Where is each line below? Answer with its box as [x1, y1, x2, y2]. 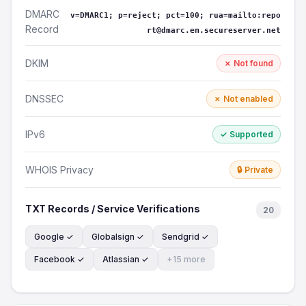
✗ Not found [224, 58, 273, 68]
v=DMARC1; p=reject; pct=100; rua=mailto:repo [70, 11, 281, 20]
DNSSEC [25, 92, 64, 105]
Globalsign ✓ [92, 232, 144, 242]
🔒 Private [237, 165, 273, 175]
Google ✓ [34, 232, 74, 242]
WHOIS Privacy [25, 163, 94, 176]
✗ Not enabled [214, 94, 273, 104]
